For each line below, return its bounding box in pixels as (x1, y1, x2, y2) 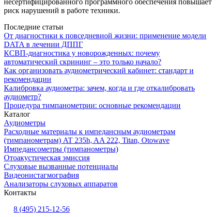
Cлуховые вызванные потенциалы (4, 162, 118, 170)
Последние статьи (4, 23, 63, 31)
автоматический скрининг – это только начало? (4, 58, 161, 66)
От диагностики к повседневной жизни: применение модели (4, 31, 206, 40)
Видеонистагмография (4, 171, 79, 179)
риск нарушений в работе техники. (4, 6, 120, 15)
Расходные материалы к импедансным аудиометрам (4, 127, 175, 136)
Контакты (4, 188, 36, 197)
